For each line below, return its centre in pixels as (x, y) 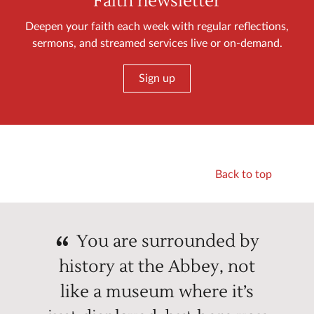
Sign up (157, 78)
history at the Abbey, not (157, 266)
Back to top (244, 174)
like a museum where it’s (157, 292)
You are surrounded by (168, 241)
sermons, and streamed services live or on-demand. (157, 43)
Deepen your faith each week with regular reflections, (157, 26)
